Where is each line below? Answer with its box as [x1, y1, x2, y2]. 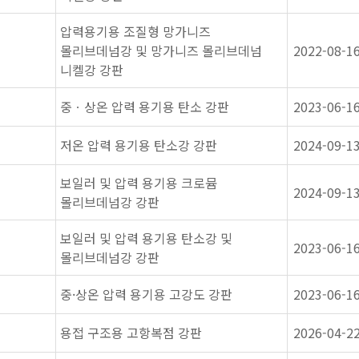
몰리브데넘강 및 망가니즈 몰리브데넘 [60, 41, 262, 60]
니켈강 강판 [60, 60, 123, 79]
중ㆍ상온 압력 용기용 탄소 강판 [60, 97, 229, 116]
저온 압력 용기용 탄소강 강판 [60, 135, 217, 155]
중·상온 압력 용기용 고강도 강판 [60, 284, 232, 304]
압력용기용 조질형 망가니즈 [60, 22, 211, 41]
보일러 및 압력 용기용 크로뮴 [60, 173, 217, 192]
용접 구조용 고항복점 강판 [60, 323, 202, 342]
